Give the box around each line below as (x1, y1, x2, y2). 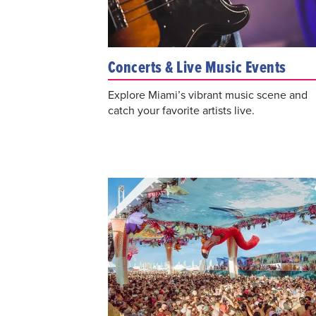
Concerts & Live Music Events (107, 55, 286, 80)
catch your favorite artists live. (107, 102, 255, 119)
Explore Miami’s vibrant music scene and (107, 87, 308, 104)
